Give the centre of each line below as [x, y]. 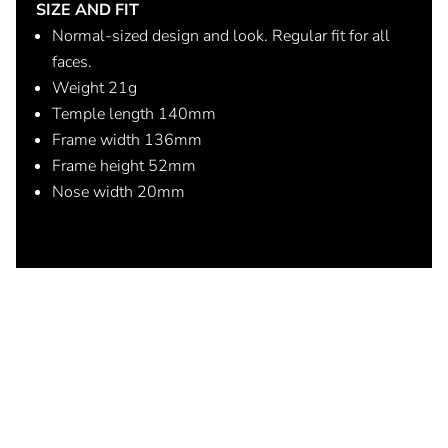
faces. [72, 61]
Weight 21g [94, 87]
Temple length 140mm [134, 113]
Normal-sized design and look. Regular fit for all [221, 35]
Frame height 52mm [124, 165]
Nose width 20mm [118, 191]
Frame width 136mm [127, 139]
